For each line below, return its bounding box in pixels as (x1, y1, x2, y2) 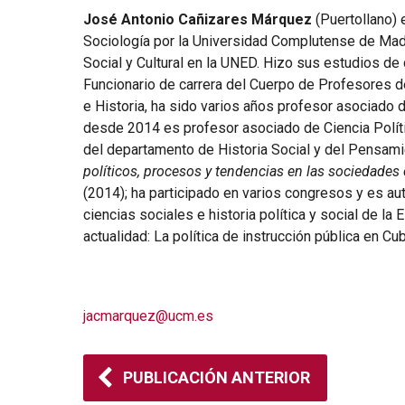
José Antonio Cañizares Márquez (83, 11, 312, 28)
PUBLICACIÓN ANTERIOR (123, 368, 310, 387)
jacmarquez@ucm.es (83, 307, 213, 325)
